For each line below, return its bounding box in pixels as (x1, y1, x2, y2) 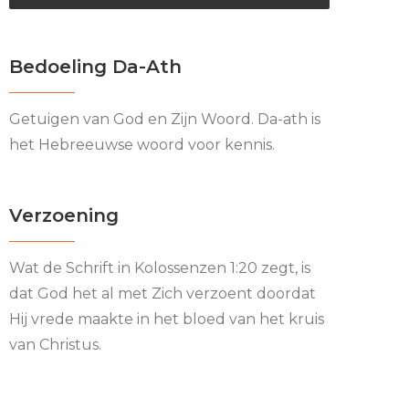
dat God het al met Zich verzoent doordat (9, 285, 316, 303)
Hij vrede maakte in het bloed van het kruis (9, 310, 324, 329)
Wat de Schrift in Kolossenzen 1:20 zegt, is (9, 259, 310, 278)
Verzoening (9, 204, 119, 227)
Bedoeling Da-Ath (9, 56, 182, 79)
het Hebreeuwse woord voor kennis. (9, 136, 275, 154)
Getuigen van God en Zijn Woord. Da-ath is (9, 110, 320, 129)
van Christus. (9, 336, 101, 354)
